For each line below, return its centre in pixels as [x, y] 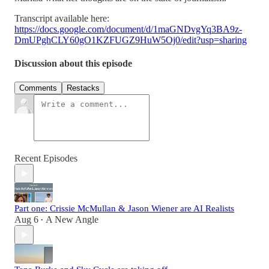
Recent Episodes [46, 159]
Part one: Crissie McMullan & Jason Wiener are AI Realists [124, 209]
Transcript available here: [62, 18]
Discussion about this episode [73, 64]
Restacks [83, 88]
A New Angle [72, 220]
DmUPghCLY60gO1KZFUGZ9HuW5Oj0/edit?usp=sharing [131, 40]
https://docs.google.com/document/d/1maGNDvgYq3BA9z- [128, 29]
